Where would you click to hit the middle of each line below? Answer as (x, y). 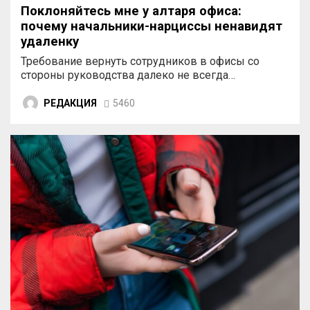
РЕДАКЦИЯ (70, 103)
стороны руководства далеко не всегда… (128, 75)
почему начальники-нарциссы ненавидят (152, 26)
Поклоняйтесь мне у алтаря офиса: (131, 11)
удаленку (50, 41)
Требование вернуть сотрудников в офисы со (140, 61)
